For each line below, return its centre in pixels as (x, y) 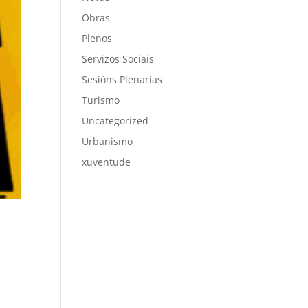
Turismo (101, 100)
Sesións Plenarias (122, 79)
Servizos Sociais (118, 59)
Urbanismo (108, 141)
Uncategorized (115, 121)
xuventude (107, 162)
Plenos (97, 38)
